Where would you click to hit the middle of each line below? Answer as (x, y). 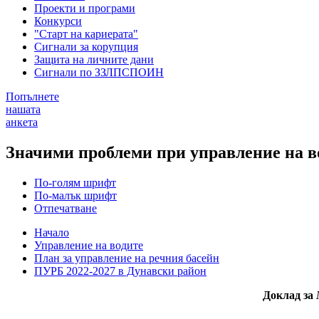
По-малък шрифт (75, 195)
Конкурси (58, 21)
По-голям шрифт (75, 182)
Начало (52, 232)
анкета (22, 122)
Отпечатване (66, 208)
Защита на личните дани (94, 59)
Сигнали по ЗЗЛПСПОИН (99, 72)
